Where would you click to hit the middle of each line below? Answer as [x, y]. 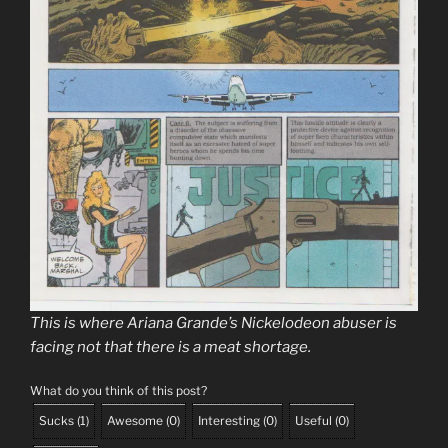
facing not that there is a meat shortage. [170, 346]
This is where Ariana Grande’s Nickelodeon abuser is [213, 322]
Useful [313, 421]
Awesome [135, 421]
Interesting [229, 421]
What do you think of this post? [118, 391]
